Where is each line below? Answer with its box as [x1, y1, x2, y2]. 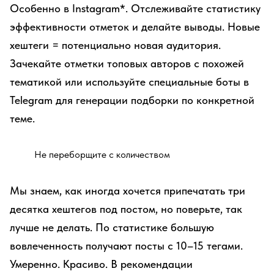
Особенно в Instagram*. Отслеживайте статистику [10, 2, 261, 15]
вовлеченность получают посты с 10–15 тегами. [10, 239, 243, 252]
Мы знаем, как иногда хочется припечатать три [10, 184, 245, 197]
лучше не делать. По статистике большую [10, 221, 214, 234]
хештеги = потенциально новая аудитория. [10, 39, 221, 51]
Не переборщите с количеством [34, 149, 170, 160]
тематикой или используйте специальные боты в [10, 75, 249, 88]
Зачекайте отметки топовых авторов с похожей [10, 57, 244, 70]
